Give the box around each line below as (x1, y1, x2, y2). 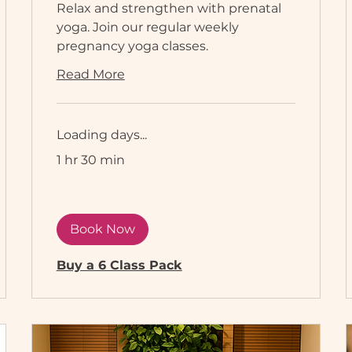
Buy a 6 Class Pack (56, 258, 182, 273)
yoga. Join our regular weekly (56, 20, 239, 35)
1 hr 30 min (56, 152, 125, 168)
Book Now (69, 222, 135, 237)
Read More (56, 67, 125, 82)
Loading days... (56, 127, 147, 143)
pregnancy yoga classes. (56, 38, 208, 54)
